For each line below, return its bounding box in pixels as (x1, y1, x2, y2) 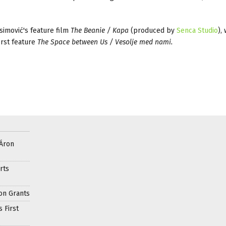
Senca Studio (177, 26, 218, 35)
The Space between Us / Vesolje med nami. (35, 37, 173, 46)
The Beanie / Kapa (71, 26, 129, 35)
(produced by (129, 26, 177, 35)
